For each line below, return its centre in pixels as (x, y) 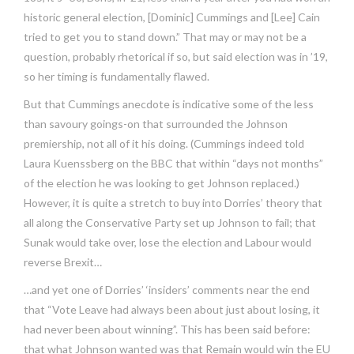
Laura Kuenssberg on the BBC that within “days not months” (173, 164)
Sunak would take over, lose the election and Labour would (168, 243)
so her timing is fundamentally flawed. (117, 77)
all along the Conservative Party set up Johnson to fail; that (170, 223)
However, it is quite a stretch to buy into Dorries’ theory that (173, 203)
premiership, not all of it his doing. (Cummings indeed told (164, 144)
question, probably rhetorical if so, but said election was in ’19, (176, 57)
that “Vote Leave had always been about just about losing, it (172, 310)
